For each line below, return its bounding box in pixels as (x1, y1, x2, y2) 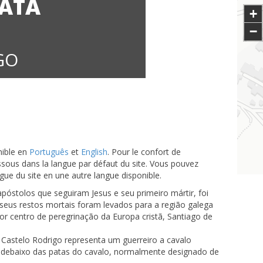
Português (29, 146, 69, 157)
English (81, 146, 107, 157)
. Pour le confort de (107, 146, 181, 157)
